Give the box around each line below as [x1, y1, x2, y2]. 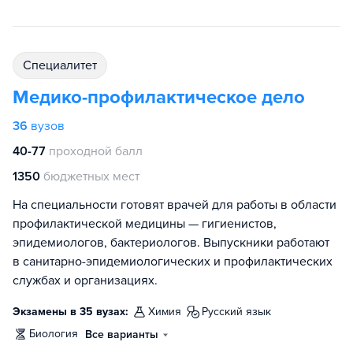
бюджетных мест [43, 168, 139, 184]
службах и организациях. [13, 272, 158, 288]
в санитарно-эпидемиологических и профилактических [13, 253, 333, 269]
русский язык [208, 304, 271, 318]
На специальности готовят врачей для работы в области [13, 196, 336, 213]
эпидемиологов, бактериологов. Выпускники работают [13, 234, 329, 251]
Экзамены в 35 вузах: [13, 304, 128, 318]
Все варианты [85, 327, 158, 341]
